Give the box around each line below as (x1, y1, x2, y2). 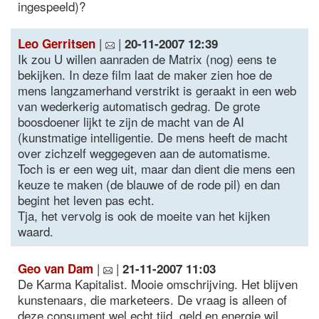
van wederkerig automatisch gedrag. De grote (18, 97, 260, 115)
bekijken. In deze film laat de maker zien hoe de (18, 66, 272, 83)
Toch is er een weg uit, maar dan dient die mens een (18, 159, 295, 177)
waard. (18, 222, 53, 240)
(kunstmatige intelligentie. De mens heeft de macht (18, 128, 288, 146)
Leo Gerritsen (18, 35, 95, 52)
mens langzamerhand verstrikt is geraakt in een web (18, 81, 296, 99)
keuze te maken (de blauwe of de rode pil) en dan (18, 175, 280, 193)
